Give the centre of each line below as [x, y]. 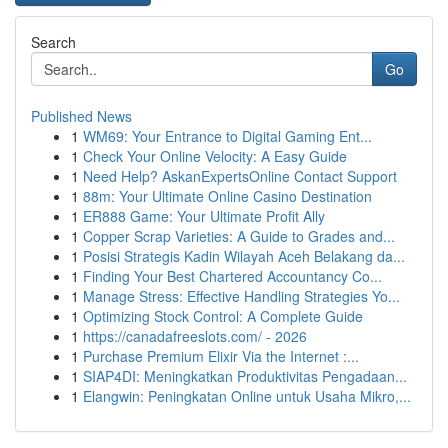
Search [53, 42]
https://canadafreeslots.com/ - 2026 [195, 336]
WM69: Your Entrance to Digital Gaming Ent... [227, 136]
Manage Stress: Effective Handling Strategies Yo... [241, 296]
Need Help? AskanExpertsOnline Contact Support [240, 176]
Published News [81, 116]
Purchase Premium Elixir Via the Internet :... [221, 356]
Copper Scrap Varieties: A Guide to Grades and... [239, 236]
